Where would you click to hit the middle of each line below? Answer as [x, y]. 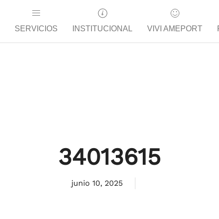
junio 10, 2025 [97, 183]
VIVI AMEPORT [175, 29]
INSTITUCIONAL [102, 29]
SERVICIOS [36, 29]
